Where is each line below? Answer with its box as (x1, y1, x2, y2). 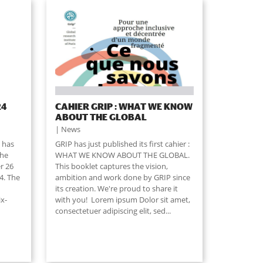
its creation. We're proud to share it (55, 183, 178, 194)
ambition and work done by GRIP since (55, 172, 190, 183)
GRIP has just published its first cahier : (55, 139, 190, 150)
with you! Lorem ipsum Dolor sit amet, (55, 194, 190, 205)
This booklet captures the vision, (55, 161, 168, 172)
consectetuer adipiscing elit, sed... (55, 205, 171, 217)
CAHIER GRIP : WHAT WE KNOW (55, 101, 193, 112)
